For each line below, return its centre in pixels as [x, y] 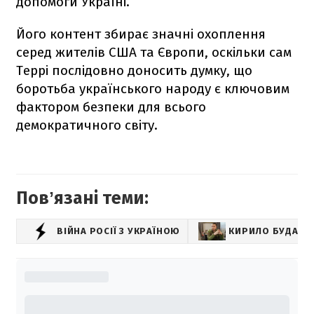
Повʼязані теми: [82, 198]
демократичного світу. [87, 125]
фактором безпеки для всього [111, 107]
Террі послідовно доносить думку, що [134, 70]
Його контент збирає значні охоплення [141, 34]
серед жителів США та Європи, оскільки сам [154, 52]
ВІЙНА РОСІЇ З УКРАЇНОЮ [119, 231]
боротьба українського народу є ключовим [153, 88]
